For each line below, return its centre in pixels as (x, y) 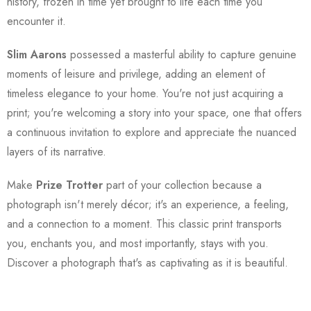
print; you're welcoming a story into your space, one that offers (154, 112)
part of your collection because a (182, 185)
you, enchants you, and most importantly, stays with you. (138, 243)
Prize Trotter (69, 185)
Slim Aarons (37, 54)
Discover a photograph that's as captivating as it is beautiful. (148, 262)
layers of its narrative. (57, 151)
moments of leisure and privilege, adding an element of (136, 74)
